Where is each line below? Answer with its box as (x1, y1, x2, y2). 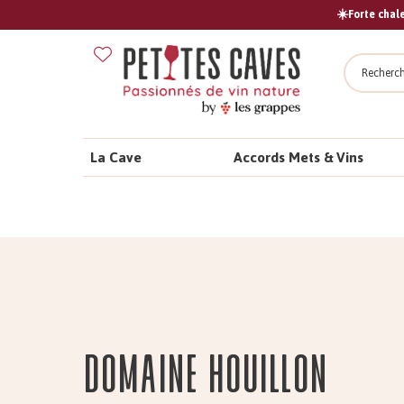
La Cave (90, 142, 142, 171)
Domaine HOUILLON (83, 347, 327, 399)
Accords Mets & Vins (234, 142, 364, 171)
